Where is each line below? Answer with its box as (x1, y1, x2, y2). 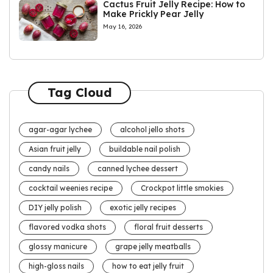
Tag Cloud (47, 85, 112, 101)
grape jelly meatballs (115, 241, 191, 251)
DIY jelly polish (29, 202, 82, 212)
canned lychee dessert (97, 163, 178, 173)
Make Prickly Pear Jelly (103, 8, 204, 19)
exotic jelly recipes (110, 202, 176, 212)
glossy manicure (29, 241, 87, 251)
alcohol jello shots (120, 124, 185, 134)
